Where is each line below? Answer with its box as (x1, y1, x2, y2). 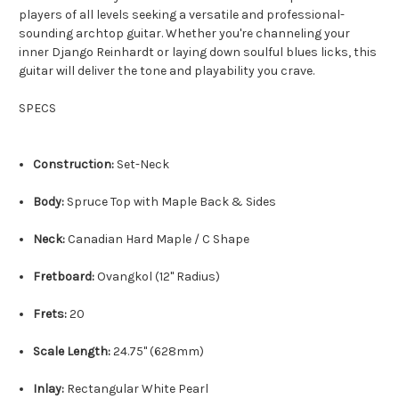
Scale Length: (33, 344, 111, 360)
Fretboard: (33, 269, 95, 285)
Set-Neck (114, 157, 170, 173)
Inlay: (33, 381, 65, 397)
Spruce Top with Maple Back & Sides (64, 194, 277, 210)
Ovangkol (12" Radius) (94, 269, 221, 285)
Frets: (33, 306, 68, 322)
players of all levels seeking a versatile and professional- (19, 7, 345, 23)
